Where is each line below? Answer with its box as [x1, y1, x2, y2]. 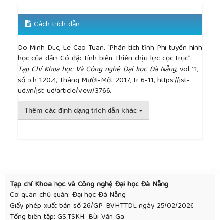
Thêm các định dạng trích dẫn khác [24, 106, 139, 115]
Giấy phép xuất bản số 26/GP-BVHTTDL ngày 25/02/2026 [10, 200, 194, 213]
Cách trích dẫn [31, 18, 80, 31]
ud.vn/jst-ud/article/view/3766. [18, 85, 111, 98]
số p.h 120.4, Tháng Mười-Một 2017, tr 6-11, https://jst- [18, 74, 190, 87]
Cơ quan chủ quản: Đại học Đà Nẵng [10, 189, 126, 202]
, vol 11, [176, 63, 198, 77]
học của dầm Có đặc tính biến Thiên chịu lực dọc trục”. [18, 53, 192, 66]
